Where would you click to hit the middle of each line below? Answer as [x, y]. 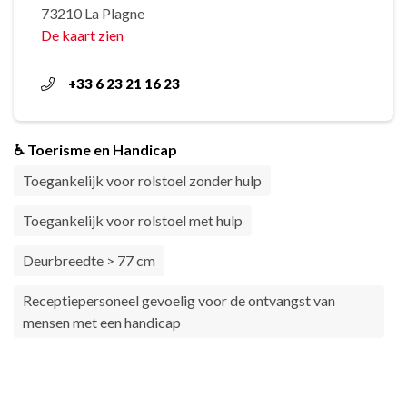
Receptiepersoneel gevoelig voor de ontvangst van [179, 300]
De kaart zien [82, 35]
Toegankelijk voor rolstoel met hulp [133, 220]
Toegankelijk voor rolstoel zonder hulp [142, 180]
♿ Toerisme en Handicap [95, 149]
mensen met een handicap [102, 322]
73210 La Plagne [93, 13]
